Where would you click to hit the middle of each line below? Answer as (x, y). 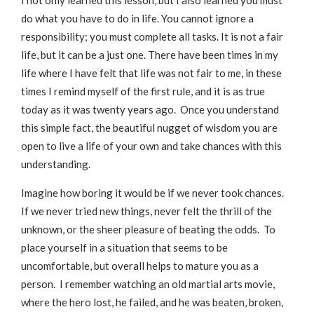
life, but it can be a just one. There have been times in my (150, 55)
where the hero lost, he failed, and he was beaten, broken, (152, 302)
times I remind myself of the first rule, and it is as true (143, 91)
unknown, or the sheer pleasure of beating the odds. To (148, 230)
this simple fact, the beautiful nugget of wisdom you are (149, 128)
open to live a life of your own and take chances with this (151, 146)
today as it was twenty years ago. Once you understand (150, 110)
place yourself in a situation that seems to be (124, 248)
